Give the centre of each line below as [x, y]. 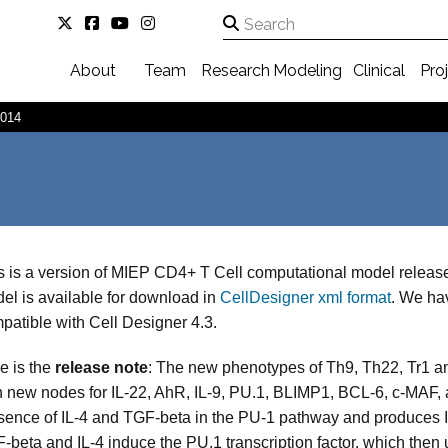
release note [101, 367]
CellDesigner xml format [305, 297]
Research [236, 70]
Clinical [378, 70]
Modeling [307, 70]
